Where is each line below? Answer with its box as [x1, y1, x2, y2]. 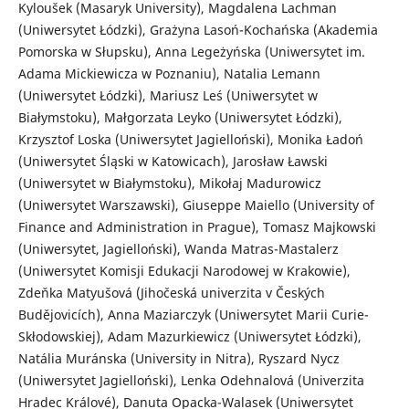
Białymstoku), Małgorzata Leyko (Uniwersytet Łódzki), [17, 109, 342, 127]
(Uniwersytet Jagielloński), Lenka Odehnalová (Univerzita [17, 372, 364, 390]
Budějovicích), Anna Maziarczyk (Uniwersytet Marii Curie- [17, 306, 369, 324]
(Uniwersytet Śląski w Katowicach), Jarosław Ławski [17, 152, 328, 171]
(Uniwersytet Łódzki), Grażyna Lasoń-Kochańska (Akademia [17, 21, 378, 39]
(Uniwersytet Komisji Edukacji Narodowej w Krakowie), [17, 262, 351, 280]
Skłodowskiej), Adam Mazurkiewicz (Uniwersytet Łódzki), [17, 328, 362, 346]
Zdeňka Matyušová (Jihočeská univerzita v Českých [17, 284, 325, 302]
